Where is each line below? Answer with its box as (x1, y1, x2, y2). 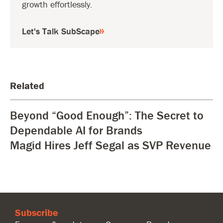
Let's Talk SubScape (22, 25, 100, 37)
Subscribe (15, 206, 58, 219)
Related (10, 79, 44, 92)
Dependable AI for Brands (10, 122, 142, 137)
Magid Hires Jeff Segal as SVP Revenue (10, 137, 211, 152)
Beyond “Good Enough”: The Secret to (10, 108, 204, 122)
